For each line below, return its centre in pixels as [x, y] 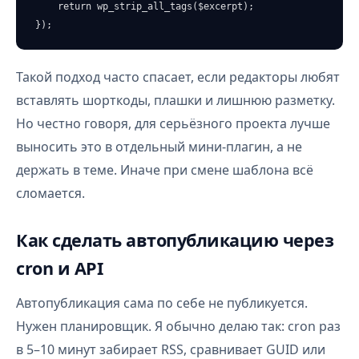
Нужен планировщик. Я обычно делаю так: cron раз [178, 326]
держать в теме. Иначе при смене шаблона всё [165, 170]
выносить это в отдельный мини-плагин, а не [159, 147]
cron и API [59, 268]
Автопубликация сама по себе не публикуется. [162, 303]
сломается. [50, 193]
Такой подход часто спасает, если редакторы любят [178, 77]
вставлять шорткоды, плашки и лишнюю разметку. [175, 100]
